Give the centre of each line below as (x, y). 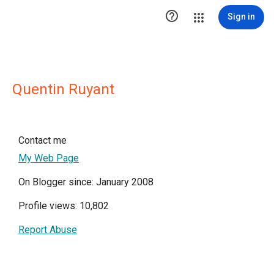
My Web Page (49, 158)
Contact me (43, 140)
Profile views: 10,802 (64, 206)
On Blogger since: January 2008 (86, 182)
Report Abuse (48, 230)
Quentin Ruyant (63, 89)
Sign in (241, 17)
